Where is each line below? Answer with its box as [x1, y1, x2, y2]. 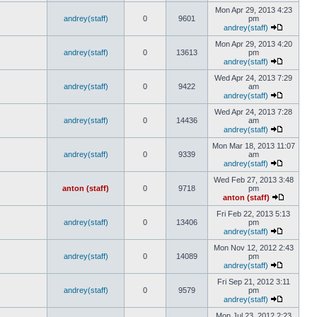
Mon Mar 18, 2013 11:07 [212, 142, 295, 150]
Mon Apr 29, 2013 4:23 [214, 6, 292, 14]
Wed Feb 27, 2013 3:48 [213, 175, 294, 184]
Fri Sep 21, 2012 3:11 [217, 277, 290, 286]
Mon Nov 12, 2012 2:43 [213, 243, 294, 252]
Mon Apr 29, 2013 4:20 [214, 40, 292, 48]
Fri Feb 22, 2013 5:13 [217, 209, 290, 218]
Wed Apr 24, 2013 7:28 [214, 108, 292, 116]
